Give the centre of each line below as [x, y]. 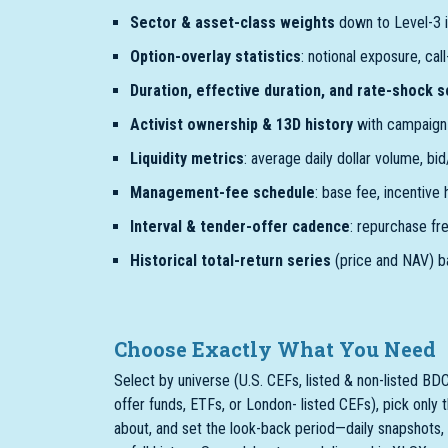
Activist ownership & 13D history [241, 124]
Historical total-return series [230, 260]
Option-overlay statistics [215, 56]
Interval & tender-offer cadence [240, 226]
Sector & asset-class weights [232, 22]
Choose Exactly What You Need [275, 349]
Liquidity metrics [187, 158]
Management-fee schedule [222, 192]
